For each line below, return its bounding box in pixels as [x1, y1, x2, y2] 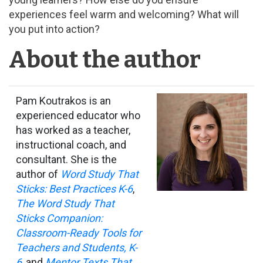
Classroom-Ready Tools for [16, 227, 141, 240]
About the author [9, 46, 201, 75]
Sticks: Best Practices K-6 [16, 183, 133, 195]
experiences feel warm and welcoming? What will [9, 8, 239, 21]
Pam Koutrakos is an [16, 95, 111, 107]
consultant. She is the [16, 153, 117, 166]
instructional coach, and [16, 139, 126, 151]
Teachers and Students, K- [16, 241, 137, 254]
